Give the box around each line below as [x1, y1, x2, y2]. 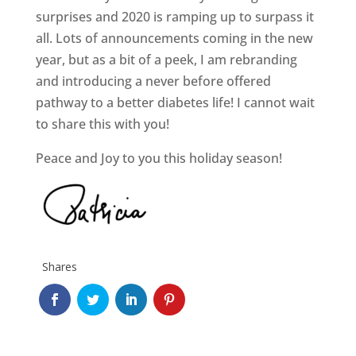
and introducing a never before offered [35, 72, 271, 90]
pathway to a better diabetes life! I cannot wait [35, 93, 315, 111]
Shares [41, 258, 77, 274]
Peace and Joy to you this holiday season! [35, 149, 282, 167]
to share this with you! [35, 114, 169, 133]
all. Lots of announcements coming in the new [35, 29, 313, 47]
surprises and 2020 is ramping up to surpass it [35, 7, 314, 25]
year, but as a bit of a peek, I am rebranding [35, 50, 297, 68]
